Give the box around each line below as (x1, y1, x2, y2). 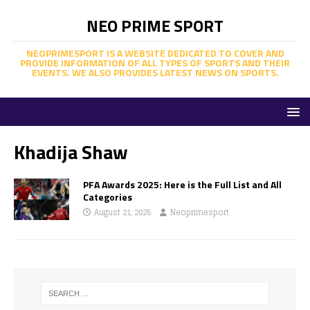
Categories (83, 190, 132, 204)
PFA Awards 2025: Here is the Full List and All (83, 177, 282, 192)
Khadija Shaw (14, 137, 128, 167)
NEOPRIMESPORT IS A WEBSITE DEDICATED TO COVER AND (26, 46, 284, 60)
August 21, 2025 (94, 206, 151, 219)
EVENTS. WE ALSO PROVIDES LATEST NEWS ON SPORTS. (31, 65, 279, 80)
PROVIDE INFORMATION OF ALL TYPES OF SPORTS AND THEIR (20, 55, 290, 70)
